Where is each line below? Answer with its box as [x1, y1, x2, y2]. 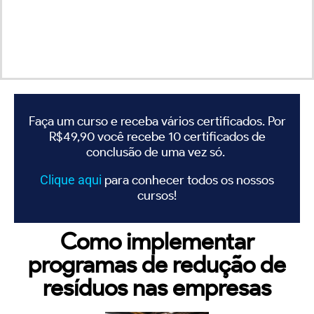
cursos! [137, 187, 177, 203]
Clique [40, 172, 78, 187]
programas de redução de [28, 250, 286, 278]
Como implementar [60, 226, 254, 255]
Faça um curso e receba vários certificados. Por [28, 113, 286, 129]
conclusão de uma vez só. [86, 144, 228, 160]
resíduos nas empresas [43, 273, 271, 301]
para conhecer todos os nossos [104, 172, 274, 188]
